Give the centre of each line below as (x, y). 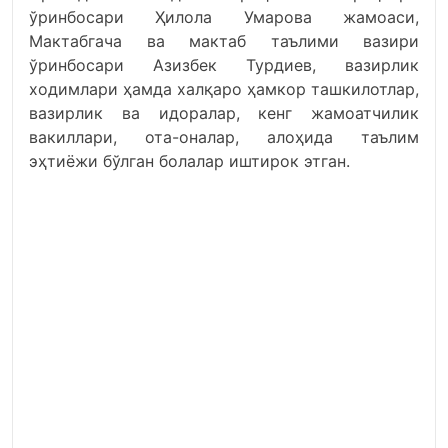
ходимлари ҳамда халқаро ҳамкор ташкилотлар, (224, 89)
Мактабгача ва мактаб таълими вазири (224, 41)
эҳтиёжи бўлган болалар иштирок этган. (189, 161)
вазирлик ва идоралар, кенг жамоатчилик (224, 113)
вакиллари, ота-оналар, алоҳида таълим (224, 137)
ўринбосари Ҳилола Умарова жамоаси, (224, 17)
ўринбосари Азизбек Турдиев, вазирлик (224, 65)
